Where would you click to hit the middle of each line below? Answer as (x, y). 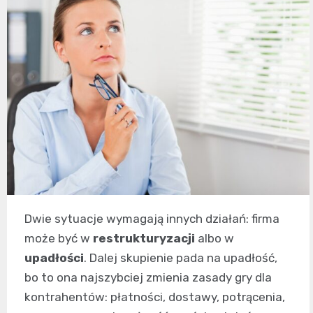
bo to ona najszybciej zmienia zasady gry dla (148, 277)
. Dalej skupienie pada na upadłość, (181, 258)
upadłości (54, 258)
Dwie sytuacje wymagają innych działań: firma (152, 219)
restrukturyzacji (144, 238)
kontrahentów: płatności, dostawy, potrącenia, (155, 297)
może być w (59, 238)
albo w (214, 238)
